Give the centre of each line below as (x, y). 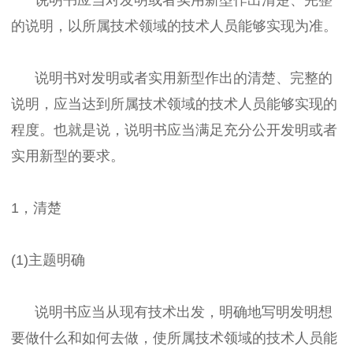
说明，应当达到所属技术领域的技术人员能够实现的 (174, 104)
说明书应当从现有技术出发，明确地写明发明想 (172, 312)
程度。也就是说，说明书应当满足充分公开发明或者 (174, 130)
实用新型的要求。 (68, 156)
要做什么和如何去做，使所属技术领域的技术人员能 (174, 338)
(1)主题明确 (48, 260)
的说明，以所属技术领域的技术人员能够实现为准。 (174, 26)
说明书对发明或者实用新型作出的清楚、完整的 (172, 78)
